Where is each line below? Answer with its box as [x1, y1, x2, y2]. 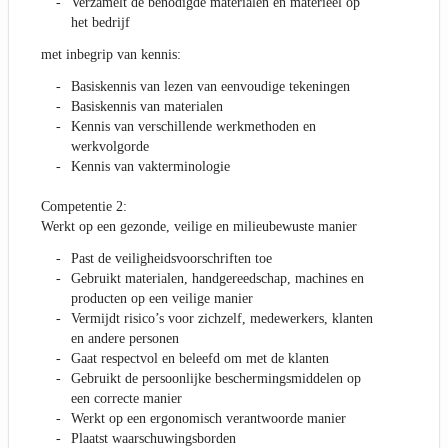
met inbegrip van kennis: [41, 47, 181, 63]
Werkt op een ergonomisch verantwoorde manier [71, 411, 346, 427]
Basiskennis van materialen [71, 99, 223, 115]
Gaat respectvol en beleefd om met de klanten [71, 351, 329, 367]
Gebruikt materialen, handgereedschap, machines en [71, 271, 364, 287]
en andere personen [71, 331, 179, 347]
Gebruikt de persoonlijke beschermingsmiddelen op [71, 371, 361, 387]
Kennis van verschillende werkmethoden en [71, 119, 316, 135]
